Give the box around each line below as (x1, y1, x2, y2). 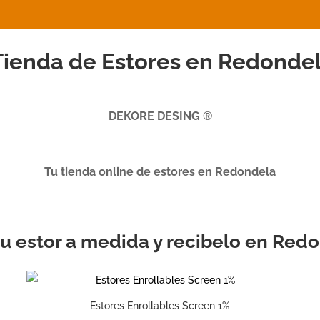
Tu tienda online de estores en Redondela (44, 165, 276, 179)
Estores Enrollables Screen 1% (89, 300, 229, 312)
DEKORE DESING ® (108, 109, 212, 123)
